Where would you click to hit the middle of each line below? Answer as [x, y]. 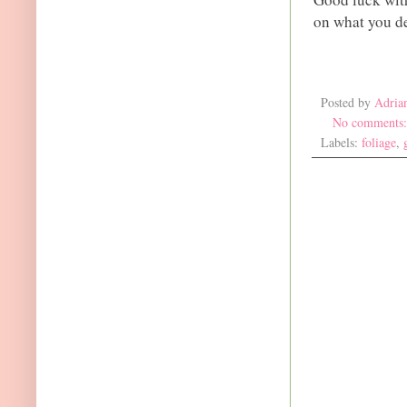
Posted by [347, 103]
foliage [379, 143]
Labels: [341, 143]
